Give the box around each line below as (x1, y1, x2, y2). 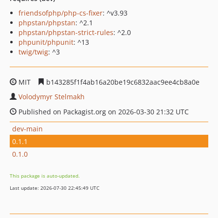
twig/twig (18, 47, 48, 56)
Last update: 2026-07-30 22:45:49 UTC (10, 184, 99, 191)
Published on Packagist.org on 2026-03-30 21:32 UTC (17, 107, 189, 116)
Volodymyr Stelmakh (18, 92, 85, 101)
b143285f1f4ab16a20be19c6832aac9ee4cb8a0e (44, 77, 200, 87)
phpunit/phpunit (18, 37, 73, 47)
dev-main (12, 124, 43, 133)
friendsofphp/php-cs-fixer (18, 8, 103, 18)
